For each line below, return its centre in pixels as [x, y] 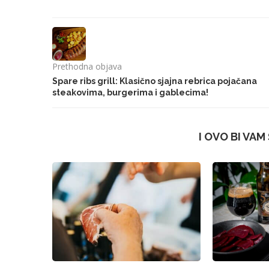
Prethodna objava [87, 67]
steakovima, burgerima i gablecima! [130, 93]
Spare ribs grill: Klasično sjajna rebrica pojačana [155, 81]
